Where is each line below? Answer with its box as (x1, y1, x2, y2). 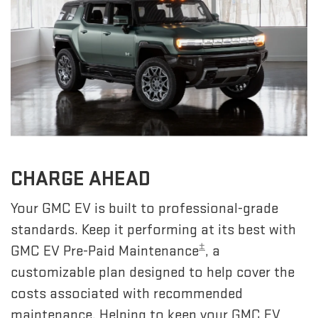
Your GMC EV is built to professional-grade (11, 199, 278, 217)
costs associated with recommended (11, 284, 243, 302)
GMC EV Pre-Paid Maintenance (11, 241, 199, 260)
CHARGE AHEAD (11, 165, 150, 192)
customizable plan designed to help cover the (11, 263, 295, 281)
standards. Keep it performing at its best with (11, 220, 296, 238)
